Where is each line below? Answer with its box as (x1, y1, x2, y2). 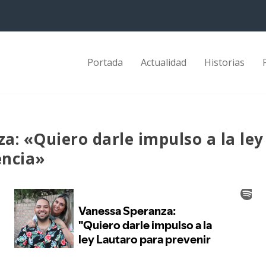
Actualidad (140, 55, 186, 69)
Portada (87, 55, 123, 69)
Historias (204, 55, 245, 69)
